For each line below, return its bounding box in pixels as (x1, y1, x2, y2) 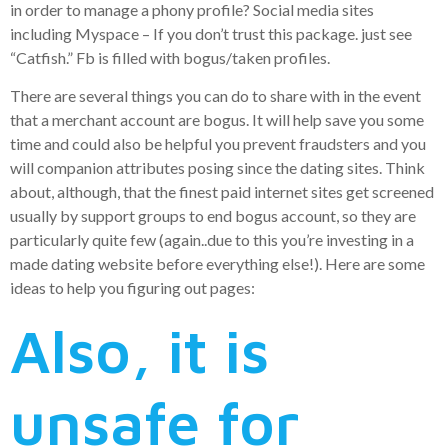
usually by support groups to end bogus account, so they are (10, 206, 416, 226)
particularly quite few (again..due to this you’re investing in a (10, 230, 414, 250)
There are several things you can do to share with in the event (10, 86, 421, 106)
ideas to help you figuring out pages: (10, 278, 255, 298)
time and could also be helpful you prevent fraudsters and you (10, 134, 426, 154)
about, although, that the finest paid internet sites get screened (10, 182, 434, 202)
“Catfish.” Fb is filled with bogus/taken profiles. (10, 47, 330, 67)
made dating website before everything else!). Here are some (10, 254, 425, 274)
